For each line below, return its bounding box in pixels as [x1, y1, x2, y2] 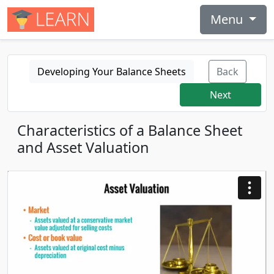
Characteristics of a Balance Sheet [17, 120, 242, 140]
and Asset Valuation [17, 138, 149, 157]
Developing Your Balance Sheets [37, 65, 186, 78]
